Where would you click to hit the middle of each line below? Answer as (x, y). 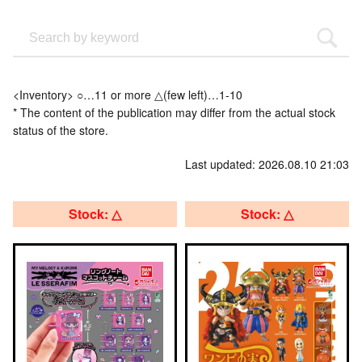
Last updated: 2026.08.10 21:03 (267, 164)
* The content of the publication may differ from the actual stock (174, 112)
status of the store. (61, 130)
